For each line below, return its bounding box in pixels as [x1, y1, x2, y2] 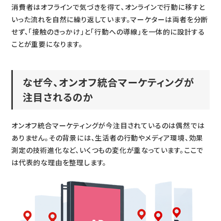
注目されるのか [22, 89, 93, 104]
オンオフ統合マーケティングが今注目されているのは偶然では [11, 120, 205, 130]
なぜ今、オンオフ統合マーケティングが [22, 74, 194, 89]
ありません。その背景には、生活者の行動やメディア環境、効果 [11, 132, 204, 143]
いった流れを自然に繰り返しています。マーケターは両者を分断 [11, 14, 209, 24]
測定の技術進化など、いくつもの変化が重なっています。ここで [11, 145, 204, 155]
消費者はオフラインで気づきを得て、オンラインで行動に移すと [11, 1, 206, 12]
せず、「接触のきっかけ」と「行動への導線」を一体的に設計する [11, 26, 205, 37]
